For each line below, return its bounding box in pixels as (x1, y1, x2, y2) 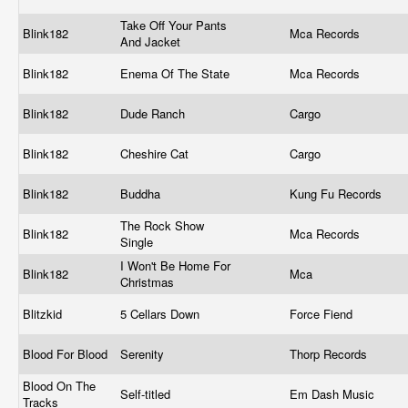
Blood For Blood (23, 345, 111, 362)
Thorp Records (290, 345, 371, 362)
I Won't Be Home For (120, 257, 230, 274)
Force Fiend (290, 305, 356, 322)
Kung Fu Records (290, 185, 385, 202)
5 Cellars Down (120, 305, 203, 322)
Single (120, 233, 157, 250)
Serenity (120, 345, 168, 362)
